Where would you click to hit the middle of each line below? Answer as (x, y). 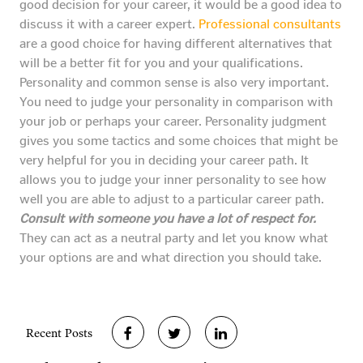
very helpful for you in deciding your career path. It (164, 160)
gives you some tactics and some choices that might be (179, 141)
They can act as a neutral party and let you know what (174, 238)
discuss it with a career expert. (109, 24)
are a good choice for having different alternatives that (176, 44)
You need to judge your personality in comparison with (176, 102)
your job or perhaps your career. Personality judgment (173, 122)
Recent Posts (59, 333)
